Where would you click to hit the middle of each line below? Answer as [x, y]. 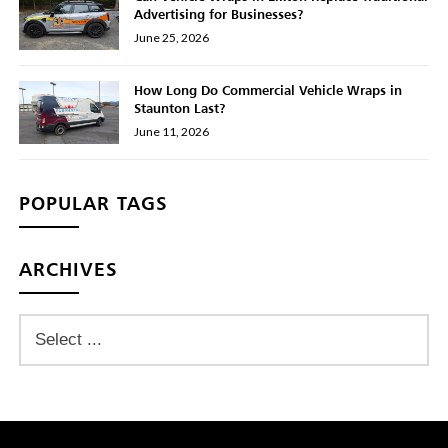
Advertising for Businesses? [219, 14]
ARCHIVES [69, 269]
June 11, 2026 [172, 132]
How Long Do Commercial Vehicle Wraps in [268, 90]
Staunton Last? [180, 108]
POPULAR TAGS [94, 203]
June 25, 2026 [172, 38]
